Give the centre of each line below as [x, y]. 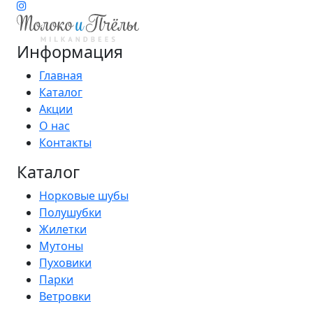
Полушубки [70, 212]
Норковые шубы [84, 196]
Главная [61, 75]
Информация [70, 52]
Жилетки [63, 229]
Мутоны [61, 246]
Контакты [65, 143]
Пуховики [65, 263]
